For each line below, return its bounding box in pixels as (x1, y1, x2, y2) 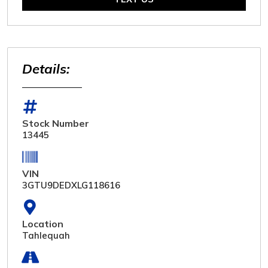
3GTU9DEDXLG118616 (22, 179, 120, 191)
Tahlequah (22, 229, 70, 241)
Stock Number (22, 117, 89, 129)
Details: (22, 60, 69, 77)
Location (22, 217, 63, 230)
